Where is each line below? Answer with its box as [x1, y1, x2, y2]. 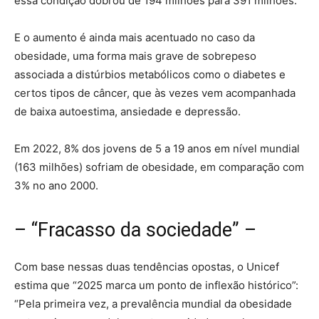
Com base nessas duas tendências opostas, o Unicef [14, 259, 279, 273]
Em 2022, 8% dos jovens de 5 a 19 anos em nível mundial [14, 141, 300, 155]
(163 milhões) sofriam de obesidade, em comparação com [14, 159, 304, 174]
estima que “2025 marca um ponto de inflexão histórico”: [14, 278, 298, 292]
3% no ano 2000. [14, 178, 98, 192]
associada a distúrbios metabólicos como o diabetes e [14, 67, 286, 81]
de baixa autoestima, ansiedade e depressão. [14, 104, 241, 118]
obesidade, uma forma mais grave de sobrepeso [14, 48, 256, 63]
